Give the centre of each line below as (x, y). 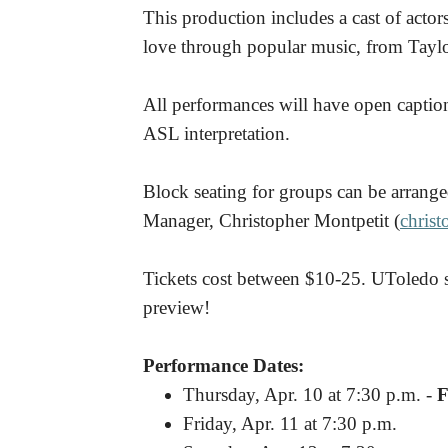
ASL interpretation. (216, 133)
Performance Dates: (223, 365)
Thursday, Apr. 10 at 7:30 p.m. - (310, 394)
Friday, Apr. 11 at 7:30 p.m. (290, 423)
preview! (176, 307)
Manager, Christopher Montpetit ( (271, 220)
